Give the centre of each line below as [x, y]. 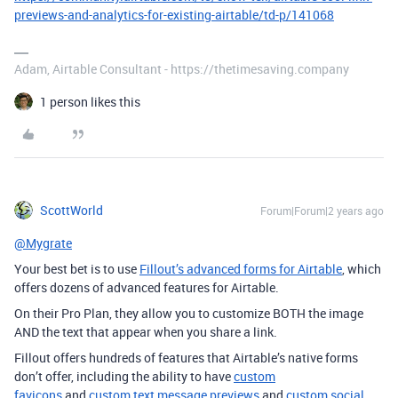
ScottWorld [72, 210]
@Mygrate [43, 243]
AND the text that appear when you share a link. [146, 332]
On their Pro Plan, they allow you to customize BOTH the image [189, 313]
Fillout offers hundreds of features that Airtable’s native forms [186, 358]
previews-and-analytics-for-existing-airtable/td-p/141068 [174, 15]
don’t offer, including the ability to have [124, 376]
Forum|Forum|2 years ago [322, 211]
